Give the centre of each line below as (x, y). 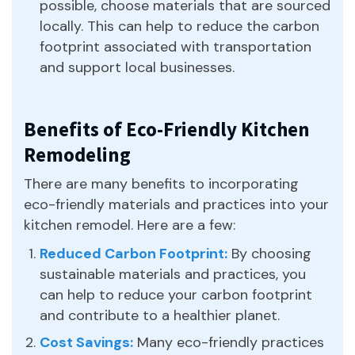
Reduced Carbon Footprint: (134, 253)
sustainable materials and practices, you (173, 274)
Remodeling (77, 154)
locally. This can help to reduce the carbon (179, 26)
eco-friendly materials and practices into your (176, 204)
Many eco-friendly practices (229, 342)
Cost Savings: (86, 342)
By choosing (269, 253)
